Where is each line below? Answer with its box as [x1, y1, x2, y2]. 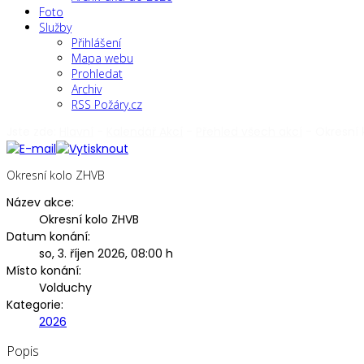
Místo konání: [6, 262, 81, 279]
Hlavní [59, 123, 93, 140]
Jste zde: [6, 123, 59, 140]
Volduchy [39, 279, 92, 296]
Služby [39, 19, 71, 35]
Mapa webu [71, 50, 133, 66]
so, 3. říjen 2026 [39, 245, 125, 262]
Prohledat [71, 66, 123, 81]
